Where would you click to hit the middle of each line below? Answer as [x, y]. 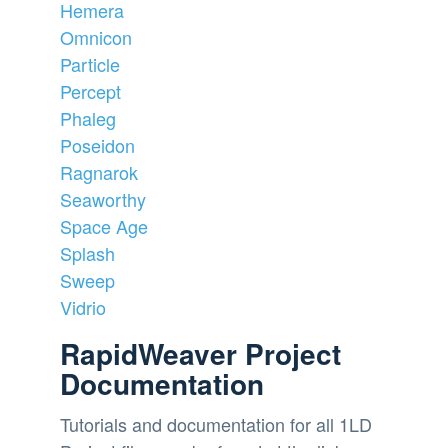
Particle [90, 63]
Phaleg [88, 117]
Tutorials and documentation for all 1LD [216, 423]
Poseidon [97, 144]
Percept [90, 90]
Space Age [104, 225]
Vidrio [83, 306]
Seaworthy [103, 198]
